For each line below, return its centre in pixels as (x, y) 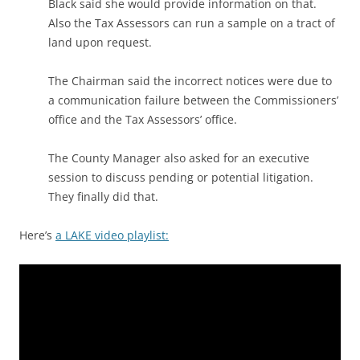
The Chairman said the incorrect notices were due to (190, 81)
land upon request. (100, 42)
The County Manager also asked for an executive (179, 158)
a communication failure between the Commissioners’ (193, 100)
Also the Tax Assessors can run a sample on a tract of (192, 23)
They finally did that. (103, 196)
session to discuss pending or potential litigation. (181, 177)
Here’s (37, 235)
